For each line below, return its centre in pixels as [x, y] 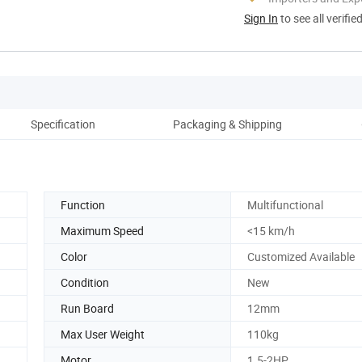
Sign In [261, 18]
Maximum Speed [102, 230]
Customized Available [301, 256]
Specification [63, 124]
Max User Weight [103, 334]
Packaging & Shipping [227, 124]
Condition [85, 282]
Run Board [87, 308]
